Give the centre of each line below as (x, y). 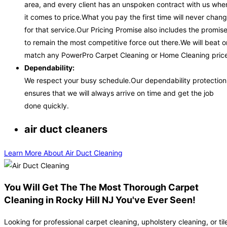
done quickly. (47, 106)
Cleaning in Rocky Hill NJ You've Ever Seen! (100, 200)
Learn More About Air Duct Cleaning (63, 153)
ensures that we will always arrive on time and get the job (119, 93)
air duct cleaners (66, 129)
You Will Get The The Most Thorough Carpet (101, 187)
